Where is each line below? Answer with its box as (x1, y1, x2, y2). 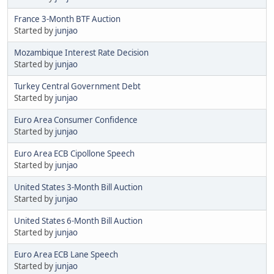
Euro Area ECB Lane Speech (14, 248, 118, 260)
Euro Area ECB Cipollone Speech (14, 147, 135, 159)
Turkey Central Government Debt (14, 80, 141, 92)
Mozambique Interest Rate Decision (14, 46, 149, 58)
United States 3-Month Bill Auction (14, 181, 143, 193)
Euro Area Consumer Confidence (14, 114, 138, 125)
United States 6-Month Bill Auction (14, 215, 143, 226)
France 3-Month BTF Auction (14, 13, 120, 24)
